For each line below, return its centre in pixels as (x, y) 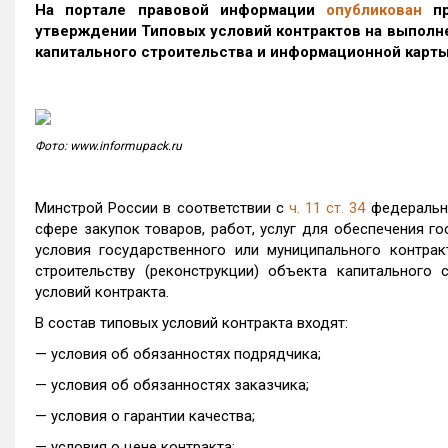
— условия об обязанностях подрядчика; (178, 354)
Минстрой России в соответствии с (162, 208)
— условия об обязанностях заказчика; (172, 385)
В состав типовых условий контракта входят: (191, 323)
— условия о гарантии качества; (145, 416)
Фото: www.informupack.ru (108, 146)
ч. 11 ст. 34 (327, 208)
